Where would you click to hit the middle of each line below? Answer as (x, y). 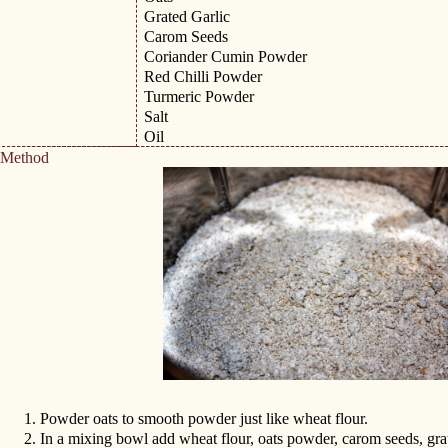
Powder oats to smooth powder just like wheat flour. (204, 419)
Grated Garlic (187, 16)
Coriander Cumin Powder (226, 56)
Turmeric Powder (199, 96)
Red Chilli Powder (203, 76)
